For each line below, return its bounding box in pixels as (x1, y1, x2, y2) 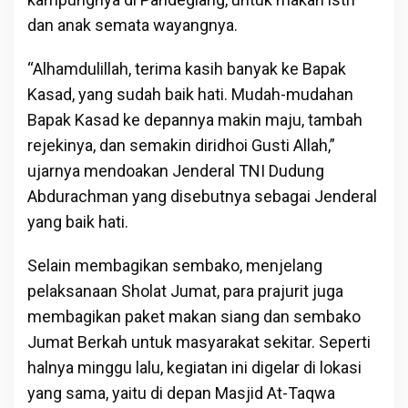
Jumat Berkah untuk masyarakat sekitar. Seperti (27, 331, 371, 352)
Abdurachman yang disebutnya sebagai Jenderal (27, 186, 377, 206)
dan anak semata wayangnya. (27, 15, 238, 35)
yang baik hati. (27, 211, 128, 231)
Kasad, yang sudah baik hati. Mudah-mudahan (27, 84, 353, 104)
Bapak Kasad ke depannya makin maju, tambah (27, 109, 362, 129)
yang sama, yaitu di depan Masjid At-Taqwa (27, 382, 335, 403)
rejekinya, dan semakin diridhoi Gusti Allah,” (27, 135, 335, 155)
